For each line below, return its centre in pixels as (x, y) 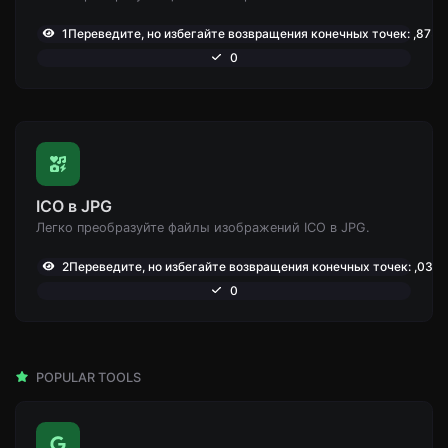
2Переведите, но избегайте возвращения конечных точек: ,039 (249, 266)
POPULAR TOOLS (87, 377)
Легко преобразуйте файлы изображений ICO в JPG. (203, 227)
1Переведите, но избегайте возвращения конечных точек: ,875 (248, 33)
